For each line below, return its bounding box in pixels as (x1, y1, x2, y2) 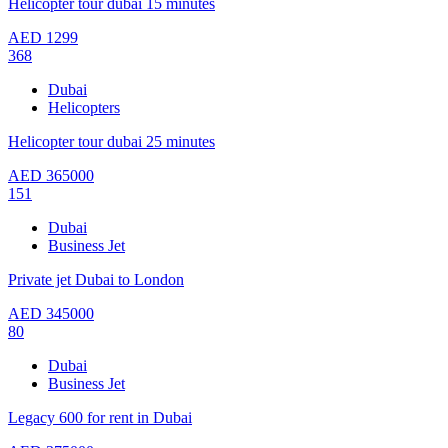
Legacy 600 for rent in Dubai (8, 408, 192, 426)
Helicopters (48, 98, 120, 116)
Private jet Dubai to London (8, 270, 184, 288)
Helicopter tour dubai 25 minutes (8, 132, 215, 150)
